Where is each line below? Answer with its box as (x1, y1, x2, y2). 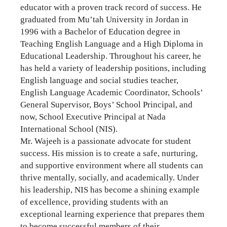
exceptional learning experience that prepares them (20, 209, 204, 219)
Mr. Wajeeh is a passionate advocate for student (20, 136, 191, 146)
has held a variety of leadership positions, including (20, 63, 206, 73)
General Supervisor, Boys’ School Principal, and (20, 99, 193, 109)
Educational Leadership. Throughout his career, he (20, 51, 201, 61)
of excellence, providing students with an (20, 197, 168, 207)
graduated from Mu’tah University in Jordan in (20, 14, 188, 24)
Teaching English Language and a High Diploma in (20, 39, 203, 49)
